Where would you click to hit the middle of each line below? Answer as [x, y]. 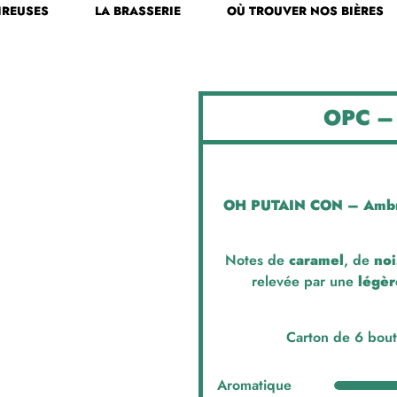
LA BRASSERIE [137, 11]
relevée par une [304, 282]
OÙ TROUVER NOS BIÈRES [305, 11]
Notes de [257, 261]
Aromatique [254, 385]
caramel [316, 261]
